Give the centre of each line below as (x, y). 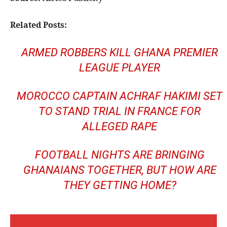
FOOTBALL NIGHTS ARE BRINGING (120, 155)
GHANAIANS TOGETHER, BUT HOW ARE (120, 170)
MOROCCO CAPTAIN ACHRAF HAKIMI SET (120, 96)
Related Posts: (39, 25)
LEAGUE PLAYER (120, 68)
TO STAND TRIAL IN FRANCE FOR (120, 111)
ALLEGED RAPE (120, 127)
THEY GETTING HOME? (120, 185)
